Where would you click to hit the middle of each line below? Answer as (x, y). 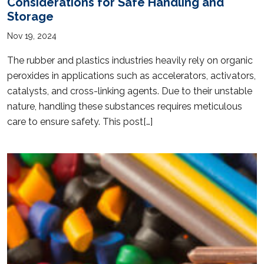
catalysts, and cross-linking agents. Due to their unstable (130, 91)
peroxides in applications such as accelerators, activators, (131, 75)
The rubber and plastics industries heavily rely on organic (130, 60)
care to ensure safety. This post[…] (80, 121)
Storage (30, 16)
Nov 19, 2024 (32, 36)
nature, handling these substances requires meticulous (125, 106)
